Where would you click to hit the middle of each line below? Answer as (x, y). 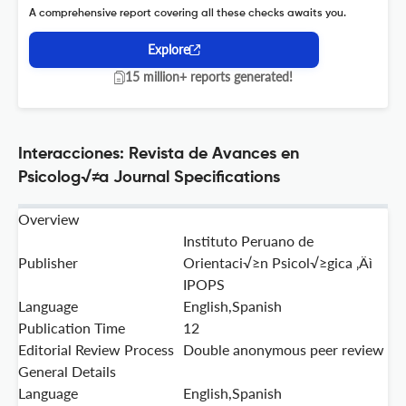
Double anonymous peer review (284, 350)
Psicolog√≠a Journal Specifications (149, 178)
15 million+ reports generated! (208, 77)
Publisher (48, 263)
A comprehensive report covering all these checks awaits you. (188, 14)
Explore (169, 50)
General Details (67, 372)
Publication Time (72, 328)
